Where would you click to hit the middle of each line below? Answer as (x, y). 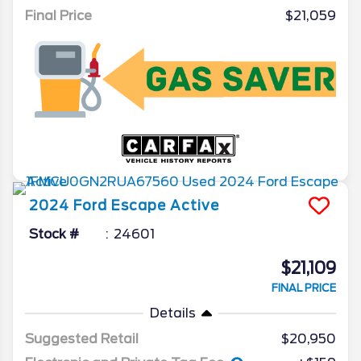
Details (172, 313)
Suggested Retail (82, 338)
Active (195, 205)
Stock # (54, 234)
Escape (139, 205)
